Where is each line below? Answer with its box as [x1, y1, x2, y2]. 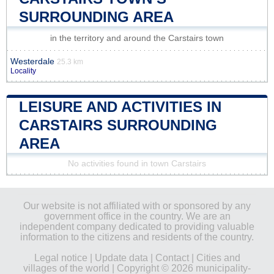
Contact [155, 252, 189, 263]
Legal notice [34, 252, 87, 263]
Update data [94, 252, 148, 263]
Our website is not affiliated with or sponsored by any [23, 200, 251, 211]
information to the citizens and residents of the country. [20, 231, 254, 242]
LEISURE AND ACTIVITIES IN [19, 98, 221, 115]
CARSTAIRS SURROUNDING [19, 116, 217, 133]
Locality [10, 67, 36, 75]
